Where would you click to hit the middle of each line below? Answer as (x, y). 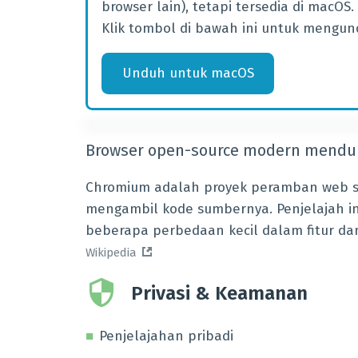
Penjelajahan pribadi (166, 336)
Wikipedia (111, 253)
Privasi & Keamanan (219, 293)
